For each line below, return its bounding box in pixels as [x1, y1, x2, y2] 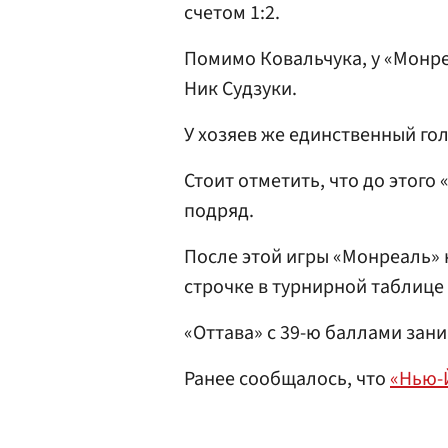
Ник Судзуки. [184, 75, 297, 103]
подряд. [184, 197, 254, 225]
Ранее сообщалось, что [184, 365, 390, 393]
